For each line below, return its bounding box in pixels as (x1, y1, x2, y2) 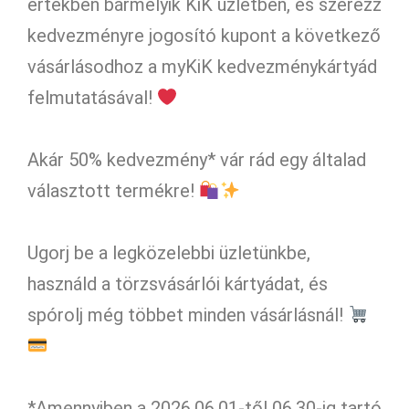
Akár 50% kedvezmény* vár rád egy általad (27, 148, 366, 171)
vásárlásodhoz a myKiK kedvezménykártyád (27, 55, 377, 78)
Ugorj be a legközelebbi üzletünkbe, (27, 241, 310, 264)
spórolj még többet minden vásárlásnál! (27, 303, 348, 326)
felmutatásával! (27, 86, 157, 109)
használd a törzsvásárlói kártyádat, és (27, 272, 328, 295)
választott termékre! (27, 179, 199, 202)
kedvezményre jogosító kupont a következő (27, 24, 381, 47)
